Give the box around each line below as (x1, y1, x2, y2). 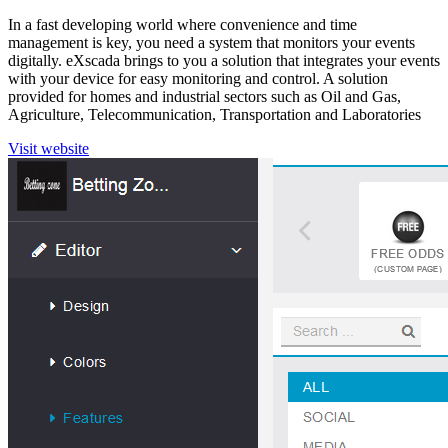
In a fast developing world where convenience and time (8, 15, 357, 33)
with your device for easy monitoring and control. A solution (8, 69, 388, 87)
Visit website (8, 139, 89, 157)
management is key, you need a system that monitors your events (8, 33, 415, 51)
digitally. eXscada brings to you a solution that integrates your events (8, 51, 440, 69)
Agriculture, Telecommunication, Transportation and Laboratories (8, 105, 421, 123)
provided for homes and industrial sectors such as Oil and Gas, (8, 87, 401, 105)
